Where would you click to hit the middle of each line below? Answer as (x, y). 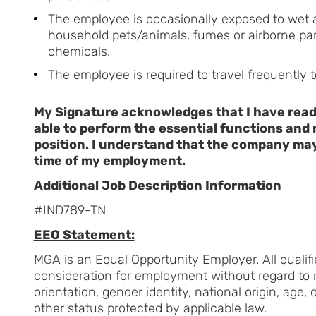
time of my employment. (109, 160)
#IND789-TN (69, 210)
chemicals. (79, 51)
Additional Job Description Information (157, 185)
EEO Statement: (84, 235)
